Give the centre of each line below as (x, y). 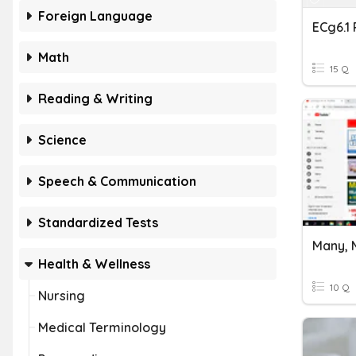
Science (62, 140)
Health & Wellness (94, 264)
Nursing (62, 296)
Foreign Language (95, 16)
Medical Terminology (102, 327)
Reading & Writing (95, 99)
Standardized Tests (98, 222)
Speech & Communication (117, 181)
